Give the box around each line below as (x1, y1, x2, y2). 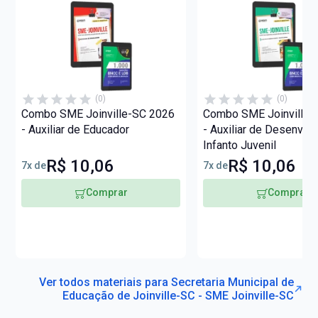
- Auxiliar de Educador (21, 122, 130, 136)
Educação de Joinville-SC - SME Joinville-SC (62, 288, 294, 302)
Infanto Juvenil (203, 138, 277, 152)
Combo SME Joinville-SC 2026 (21, 106, 175, 121)
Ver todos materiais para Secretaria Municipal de (38, 275, 294, 289)
